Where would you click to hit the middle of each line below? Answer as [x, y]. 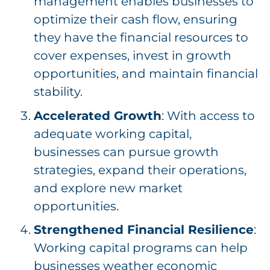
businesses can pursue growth [126, 152]
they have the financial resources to [141, 38]
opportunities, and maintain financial [146, 74]
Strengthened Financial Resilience [144, 230]
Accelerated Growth [98, 115]
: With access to [208, 115]
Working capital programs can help [141, 248]
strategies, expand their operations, [140, 170]
